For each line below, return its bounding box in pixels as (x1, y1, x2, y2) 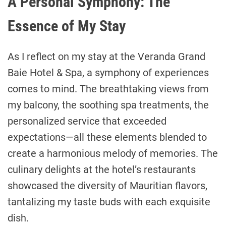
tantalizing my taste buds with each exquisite (8, 195, 210, 208)
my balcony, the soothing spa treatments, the (8, 98, 209, 111)
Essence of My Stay (8, 17, 126, 35)
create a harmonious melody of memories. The (8, 147, 218, 159)
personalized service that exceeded (8, 115, 166, 127)
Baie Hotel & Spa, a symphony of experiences (8, 66, 209, 79)
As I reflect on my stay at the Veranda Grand (8, 50, 205, 63)
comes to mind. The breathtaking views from (8, 82, 209, 95)
